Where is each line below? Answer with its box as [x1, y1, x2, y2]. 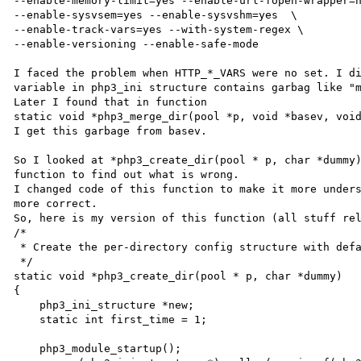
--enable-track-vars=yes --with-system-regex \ [14, 23, 305, 35]
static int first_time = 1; [14, 313, 40, 326]
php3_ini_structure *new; [14, 299, 40, 311]
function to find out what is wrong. [14, 168, 240, 180]
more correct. [14, 197, 98, 210]
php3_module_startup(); [14, 342, 40, 355]
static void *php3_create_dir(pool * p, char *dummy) [14, 270, 343, 282]
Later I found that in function [14, 96, 214, 108]
